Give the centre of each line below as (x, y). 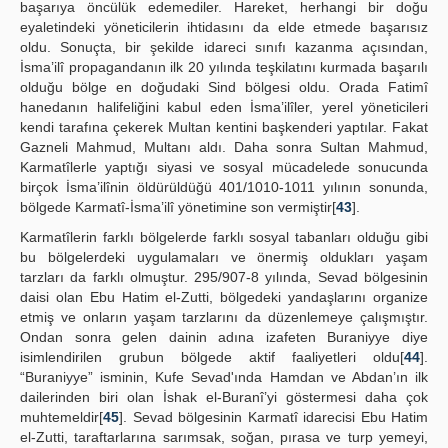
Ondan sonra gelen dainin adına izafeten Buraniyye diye (224, 337)
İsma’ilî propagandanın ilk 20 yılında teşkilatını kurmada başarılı (224, 67)
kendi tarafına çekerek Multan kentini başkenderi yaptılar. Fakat (224, 127)
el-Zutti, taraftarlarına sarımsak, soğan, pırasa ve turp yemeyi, (224, 437)
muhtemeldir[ (61, 417)
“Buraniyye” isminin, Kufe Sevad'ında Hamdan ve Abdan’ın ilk (224, 377)
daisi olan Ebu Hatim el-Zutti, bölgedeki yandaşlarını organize (224, 297)
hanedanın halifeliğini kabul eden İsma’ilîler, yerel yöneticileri (224, 107)
